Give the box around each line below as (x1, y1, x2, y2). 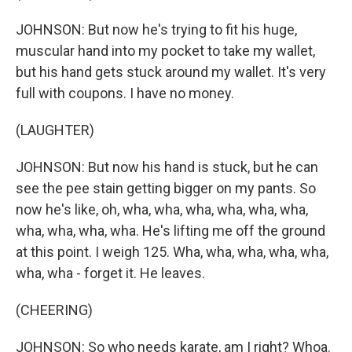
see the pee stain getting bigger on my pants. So (16, 180, 316, 196)
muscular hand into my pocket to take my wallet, (16, 42, 315, 59)
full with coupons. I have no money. (16, 85, 234, 101)
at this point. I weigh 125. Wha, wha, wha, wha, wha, (16, 244, 328, 260)
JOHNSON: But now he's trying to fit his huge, (16, 21, 297, 38)
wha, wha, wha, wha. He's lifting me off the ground (16, 222, 325, 239)
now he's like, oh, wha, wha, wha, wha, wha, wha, (16, 201, 308, 218)
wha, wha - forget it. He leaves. (16, 265, 205, 281)
